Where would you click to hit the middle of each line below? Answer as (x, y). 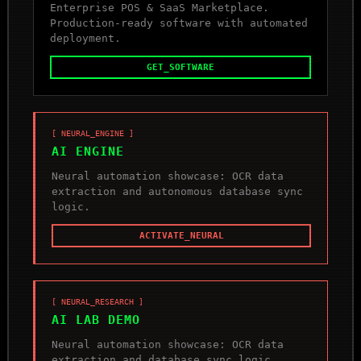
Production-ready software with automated (179, 23)
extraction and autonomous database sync (178, 191)
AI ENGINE (88, 151)
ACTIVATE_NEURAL (181, 236)
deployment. (86, 38)
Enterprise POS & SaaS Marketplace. (160, 8)
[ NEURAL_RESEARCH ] (98, 302)
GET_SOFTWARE (180, 67)
